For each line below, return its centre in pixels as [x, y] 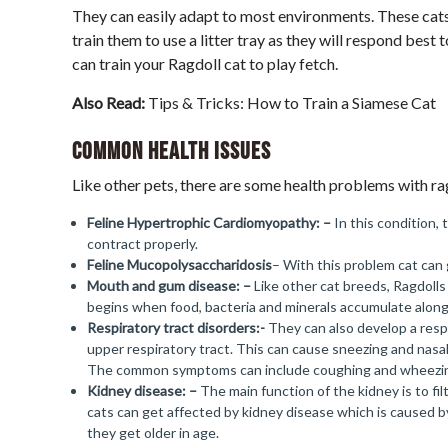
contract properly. [142, 243]
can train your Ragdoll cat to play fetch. [205, 63]
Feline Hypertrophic [150, 222]
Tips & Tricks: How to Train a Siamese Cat [292, 102]
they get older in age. [153, 432]
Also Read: [110, 102]
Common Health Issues [171, 151]
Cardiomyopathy [264, 222]
